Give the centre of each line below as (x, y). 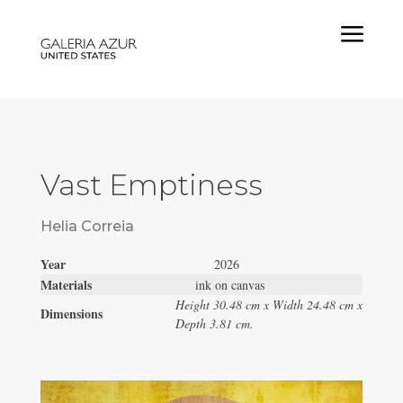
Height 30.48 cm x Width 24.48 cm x (269, 304)
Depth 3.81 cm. (214, 323)
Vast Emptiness (151, 185)
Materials (117, 285)
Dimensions (71, 313)
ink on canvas (229, 285)
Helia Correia (87, 226)
